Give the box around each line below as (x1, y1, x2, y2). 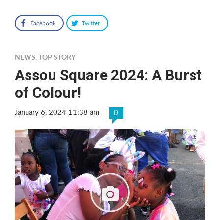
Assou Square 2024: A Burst (15, 66, 202, 83)
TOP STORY (38, 54, 76, 61)
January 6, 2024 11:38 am (15, 109, 99, 116)
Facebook (30, 20, 55, 26)
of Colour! (15, 83, 81, 101)
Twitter (82, 20, 100, 26)
